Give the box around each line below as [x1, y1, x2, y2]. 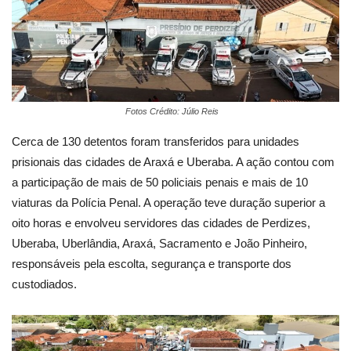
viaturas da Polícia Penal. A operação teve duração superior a [12, 195, 325, 209]
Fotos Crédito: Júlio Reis [125, 106, 219, 116]
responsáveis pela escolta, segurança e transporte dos [12, 256, 291, 270]
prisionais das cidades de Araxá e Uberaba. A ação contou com [12, 154, 335, 168]
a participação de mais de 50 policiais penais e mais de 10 [12, 175, 308, 189]
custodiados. [12, 277, 77, 291]
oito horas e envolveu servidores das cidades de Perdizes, [12, 215, 310, 230]
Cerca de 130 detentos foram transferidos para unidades [12, 134, 299, 148]
